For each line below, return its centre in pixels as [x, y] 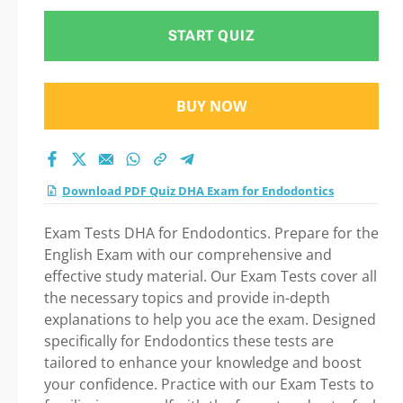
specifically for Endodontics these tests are [189, 341]
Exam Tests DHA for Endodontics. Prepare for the [211, 233]
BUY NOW [211, 106]
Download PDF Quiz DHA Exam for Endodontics [198, 191]
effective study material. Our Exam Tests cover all [210, 276]
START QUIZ [211, 36]
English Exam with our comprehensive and [188, 255]
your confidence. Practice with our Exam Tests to [209, 384]
